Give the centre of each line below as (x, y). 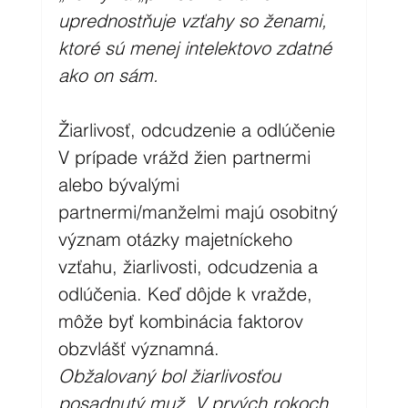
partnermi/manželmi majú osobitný (200, 211)
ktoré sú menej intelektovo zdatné (197, 47)
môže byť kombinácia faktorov (183, 321)
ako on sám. (108, 75)
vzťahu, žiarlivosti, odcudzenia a (190, 266)
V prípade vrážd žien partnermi (187, 157)
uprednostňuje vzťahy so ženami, (195, 20)
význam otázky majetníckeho (178, 239)
